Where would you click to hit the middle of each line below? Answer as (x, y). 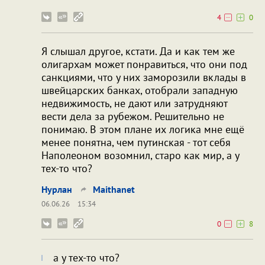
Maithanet (114, 190)
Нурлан (57, 190)
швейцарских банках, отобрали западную (140, 91)
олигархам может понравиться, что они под (144, 64)
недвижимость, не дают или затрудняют (134, 104)
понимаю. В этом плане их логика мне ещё (143, 130)
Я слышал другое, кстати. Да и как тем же (138, 51)
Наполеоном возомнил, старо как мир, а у (140, 156)
